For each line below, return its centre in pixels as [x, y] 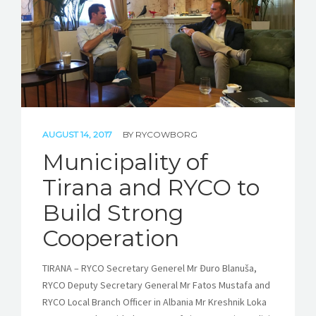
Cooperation [111, 238]
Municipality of [125, 162]
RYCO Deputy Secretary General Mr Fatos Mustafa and [156, 285]
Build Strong [113, 213]
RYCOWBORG [166, 135]
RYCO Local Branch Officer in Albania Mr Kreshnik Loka [154, 302]
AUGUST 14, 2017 [78, 135]
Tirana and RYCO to [151, 188]
